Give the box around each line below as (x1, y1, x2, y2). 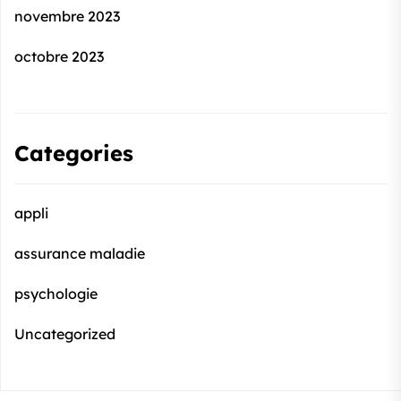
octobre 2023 (14, 47, 104, 65)
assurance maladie (14, 244, 145, 262)
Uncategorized (14, 325, 115, 343)
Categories (14, 140, 133, 166)
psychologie (14, 285, 98, 303)
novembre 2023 (14, 7, 120, 25)
